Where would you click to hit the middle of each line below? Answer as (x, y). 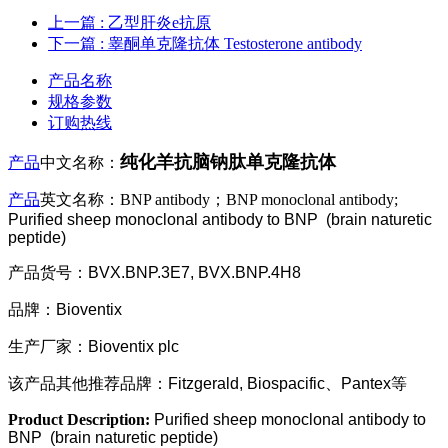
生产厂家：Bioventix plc (93, 347)
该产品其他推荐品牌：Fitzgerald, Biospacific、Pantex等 (207, 384)
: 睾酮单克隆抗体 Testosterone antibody (231, 44)
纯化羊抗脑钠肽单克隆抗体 (228, 162)
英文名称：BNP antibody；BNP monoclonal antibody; (219, 200)
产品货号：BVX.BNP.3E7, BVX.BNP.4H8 (154, 273)
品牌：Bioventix (65, 310)
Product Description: (81, 420)
